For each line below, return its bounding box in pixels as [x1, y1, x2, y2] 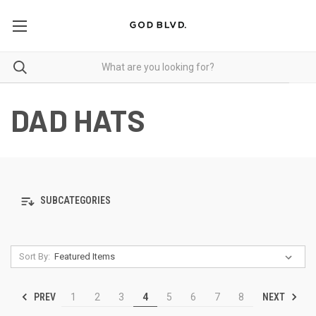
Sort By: [18, 250, 50, 262]
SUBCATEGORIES [38, 195, 111, 207]
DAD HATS [11, 102, 145, 138]
